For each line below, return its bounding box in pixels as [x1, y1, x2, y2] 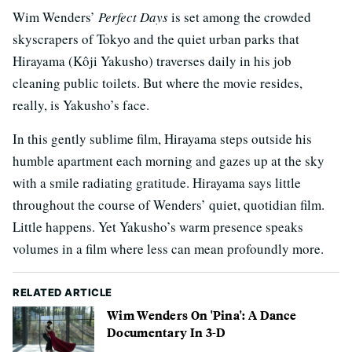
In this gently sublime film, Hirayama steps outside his [13, 129, 312, 148]
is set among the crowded [168, 7, 311, 26]
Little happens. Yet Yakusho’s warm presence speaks [13, 217, 303, 236]
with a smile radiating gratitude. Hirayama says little [13, 173, 301, 192]
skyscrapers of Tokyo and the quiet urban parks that [13, 29, 299, 48]
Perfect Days [98, 7, 168, 26]
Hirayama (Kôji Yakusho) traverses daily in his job [13, 51, 291, 70]
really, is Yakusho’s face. [13, 95, 149, 114]
